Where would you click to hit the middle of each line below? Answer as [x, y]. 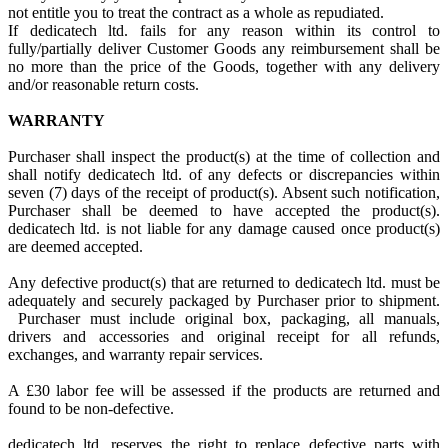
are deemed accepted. [75, 246]
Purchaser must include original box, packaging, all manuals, [224, 318]
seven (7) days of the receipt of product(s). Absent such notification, [224, 192]
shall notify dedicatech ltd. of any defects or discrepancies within [224, 174]
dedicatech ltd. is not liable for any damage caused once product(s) [224, 228]
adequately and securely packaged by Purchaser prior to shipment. [224, 300]
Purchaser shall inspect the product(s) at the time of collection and [224, 156]
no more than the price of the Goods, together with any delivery [224, 66]
